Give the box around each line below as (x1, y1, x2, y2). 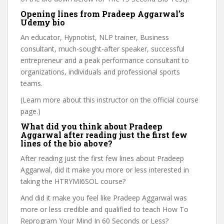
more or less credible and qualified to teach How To (20, 204, 188, 214)
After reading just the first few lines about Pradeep (20, 153, 184, 163)
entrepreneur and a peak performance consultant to (20, 55, 189, 65)
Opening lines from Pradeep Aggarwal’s (20, 8, 184, 19)
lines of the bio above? (20, 138, 112, 148)
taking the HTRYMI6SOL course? (20, 176, 125, 186)
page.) (20, 106, 40, 116)
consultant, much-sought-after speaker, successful (20, 44, 184, 53)
